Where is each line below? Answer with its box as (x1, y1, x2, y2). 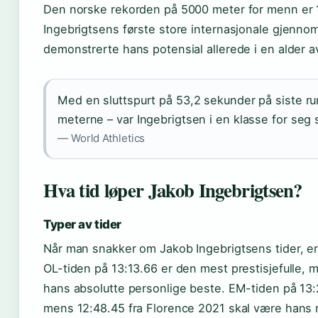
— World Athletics (57, 131, 146, 145)
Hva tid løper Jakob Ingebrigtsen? (43, 175, 302, 204)
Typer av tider (43, 216, 122, 231)
